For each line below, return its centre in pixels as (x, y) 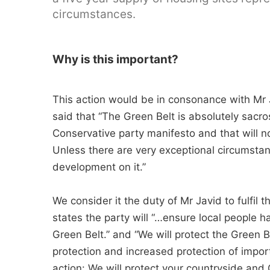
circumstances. (94, 14)
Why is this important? (115, 59)
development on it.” (99, 167)
